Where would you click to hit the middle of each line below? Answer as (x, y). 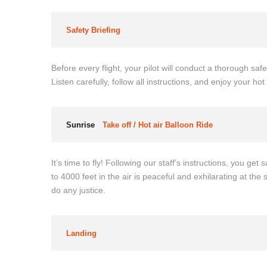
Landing (81, 233)
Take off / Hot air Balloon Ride (158, 125)
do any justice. (78, 190)
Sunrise (80, 125)
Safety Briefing (93, 30)
